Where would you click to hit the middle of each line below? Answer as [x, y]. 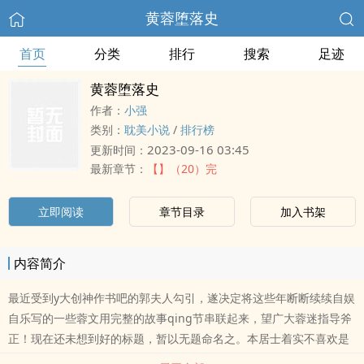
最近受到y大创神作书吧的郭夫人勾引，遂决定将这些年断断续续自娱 [182, 298]
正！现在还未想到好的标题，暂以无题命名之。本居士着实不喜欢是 [179, 338]
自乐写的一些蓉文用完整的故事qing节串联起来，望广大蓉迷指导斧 [180, 318]
